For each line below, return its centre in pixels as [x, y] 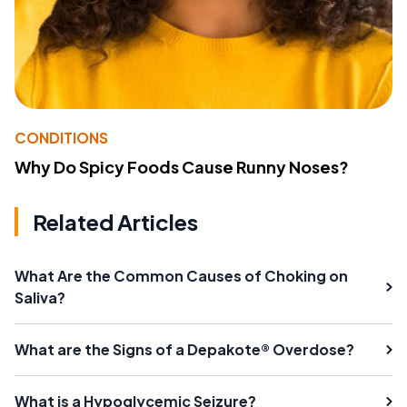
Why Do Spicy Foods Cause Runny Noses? [182, 167]
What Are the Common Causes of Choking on [181, 276]
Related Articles [115, 222]
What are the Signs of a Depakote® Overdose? [184, 350]
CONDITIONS [61, 138]
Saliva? [40, 298]
